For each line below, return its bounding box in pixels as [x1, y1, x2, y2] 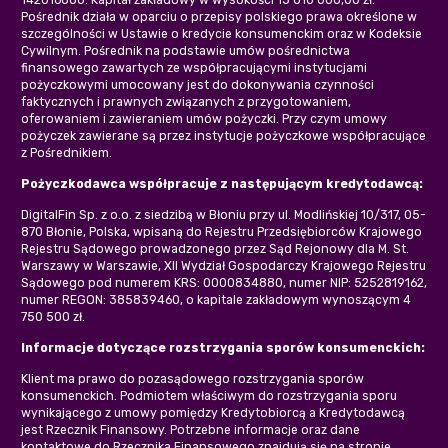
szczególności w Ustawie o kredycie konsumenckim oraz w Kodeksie [21, 26, 422, 41]
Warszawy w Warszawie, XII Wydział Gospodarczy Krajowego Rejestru [21, 258, 426, 273]
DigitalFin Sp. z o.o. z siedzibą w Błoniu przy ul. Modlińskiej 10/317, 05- [21, 207, 426, 222]
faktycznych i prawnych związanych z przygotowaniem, [21, 94, 351, 109]
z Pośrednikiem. [21, 145, 112, 160]
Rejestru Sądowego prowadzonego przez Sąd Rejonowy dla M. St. [21, 241, 409, 256]
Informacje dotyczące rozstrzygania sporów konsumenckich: [21, 340, 425, 355]
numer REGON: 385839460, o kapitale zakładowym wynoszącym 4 [21, 292, 411, 307]
